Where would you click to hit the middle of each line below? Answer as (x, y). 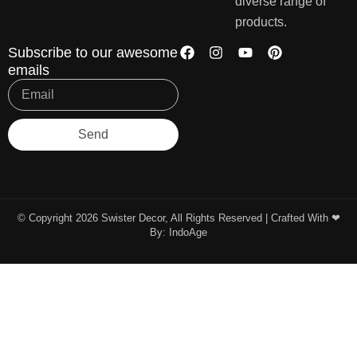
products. (261, 22)
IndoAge (188, 233)
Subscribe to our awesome (93, 53)
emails (29, 71)
